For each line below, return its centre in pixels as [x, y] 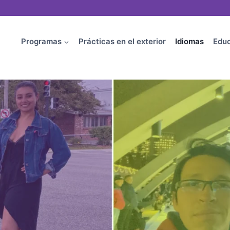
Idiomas [189, 42]
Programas [41, 42]
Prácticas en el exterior [122, 42]
